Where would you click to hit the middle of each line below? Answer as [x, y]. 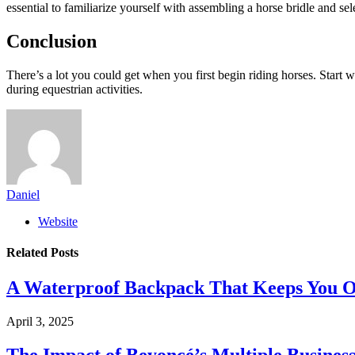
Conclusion [52, 42]
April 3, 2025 [40, 321]
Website [58, 222]
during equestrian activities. [74, 90]
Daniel [23, 195]
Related [29, 253]
